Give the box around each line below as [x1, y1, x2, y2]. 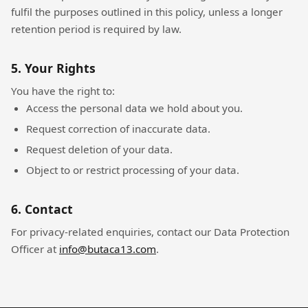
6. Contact [11, 200, 73, 217]
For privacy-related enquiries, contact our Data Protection [11, 225, 289, 239]
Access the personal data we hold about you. [26, 101, 243, 115]
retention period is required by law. [11, 21, 181, 36]
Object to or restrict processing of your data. [26, 162, 240, 177]
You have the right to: [11, 84, 115, 98]
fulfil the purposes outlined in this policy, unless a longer [11, 4, 283, 19]
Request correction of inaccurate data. [26, 122, 211, 136]
